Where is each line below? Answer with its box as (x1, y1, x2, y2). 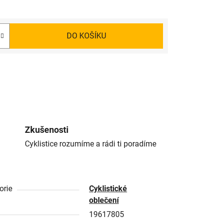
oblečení (89, 195, 119, 205)
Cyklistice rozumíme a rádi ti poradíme (24, 139, 156, 149)
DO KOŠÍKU (67, 31, 106, 40)
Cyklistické (89, 183, 127, 193)
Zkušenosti (24, 125, 69, 135)
